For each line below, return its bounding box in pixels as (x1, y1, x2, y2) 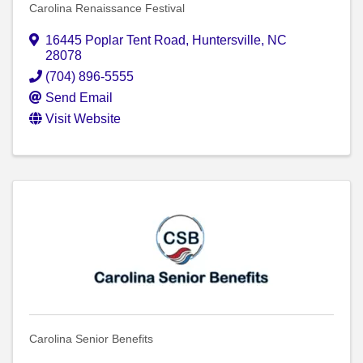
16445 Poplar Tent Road (45, 33, 186, 48)
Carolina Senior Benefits (29, 332, 153, 346)
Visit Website (45, 112, 121, 126)
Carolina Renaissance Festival (29, 2, 185, 15)
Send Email (45, 91, 113, 105)
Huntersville (192, 33, 261, 48)
